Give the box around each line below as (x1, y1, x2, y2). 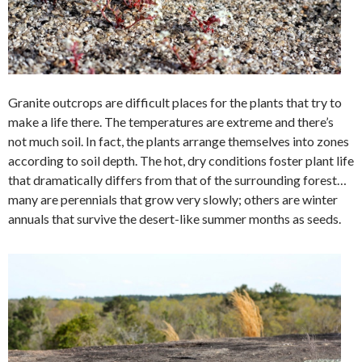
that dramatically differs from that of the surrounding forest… (8, 172, 347, 188)
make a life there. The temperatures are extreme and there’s (8, 114, 334, 130)
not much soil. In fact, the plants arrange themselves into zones (8, 133, 349, 149)
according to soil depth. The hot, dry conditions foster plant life (8, 153, 354, 169)
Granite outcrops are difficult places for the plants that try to (8, 95, 342, 111)
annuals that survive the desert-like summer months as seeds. (8, 211, 341, 227)
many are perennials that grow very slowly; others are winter (8, 192, 338, 208)
